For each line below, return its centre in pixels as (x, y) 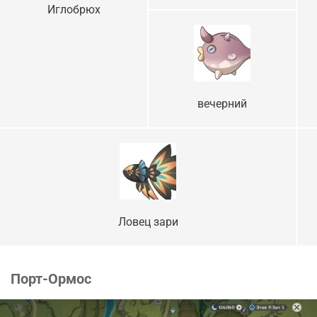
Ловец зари (148, 222)
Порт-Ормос (51, 279)
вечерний (222, 104)
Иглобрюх (74, 10)
